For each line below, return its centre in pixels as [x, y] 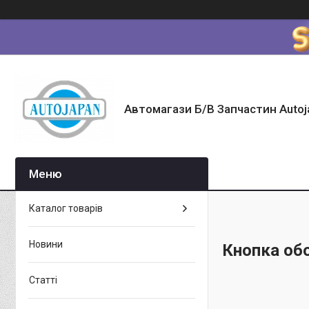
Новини [46, 244]
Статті [43, 280]
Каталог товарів [66, 208]
